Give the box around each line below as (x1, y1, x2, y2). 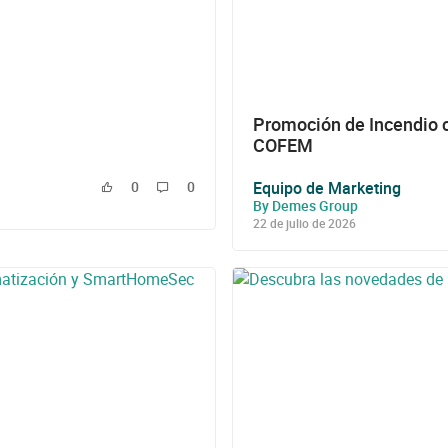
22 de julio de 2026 (253, 214, 356, 231)
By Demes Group (253, 195, 358, 215)
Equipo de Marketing (253, 176, 401, 199)
